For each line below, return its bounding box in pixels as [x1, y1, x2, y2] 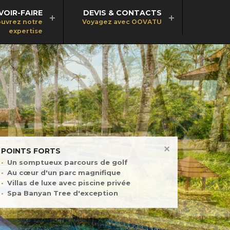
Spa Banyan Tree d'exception [7, 189, 118, 198]
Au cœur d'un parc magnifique [7, 168, 121, 177]
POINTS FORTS [1, 146, 61, 156]
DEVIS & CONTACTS [83, 8, 162, 17]
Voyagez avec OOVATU [82, 18, 162, 26]
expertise [9, 27, 43, 35]
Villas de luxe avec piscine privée [7, 179, 130, 187]
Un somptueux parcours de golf [7, 158, 128, 166]
